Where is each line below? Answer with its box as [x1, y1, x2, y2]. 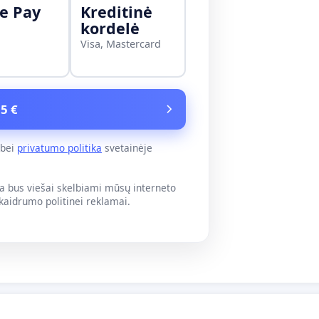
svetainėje [102, 140, 152, 155]
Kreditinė [80, 1, 152, 23]
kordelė [80, 18, 140, 39]
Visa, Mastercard [80, 37, 161, 51]
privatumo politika [17, 140, 102, 155]
